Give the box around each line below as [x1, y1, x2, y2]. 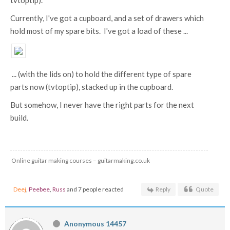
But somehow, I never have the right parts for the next [10, 100, 194, 109]
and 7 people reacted [66, 185, 124, 193]
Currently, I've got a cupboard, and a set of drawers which [10, 13, 204, 23]
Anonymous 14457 [64, 219, 126, 228]
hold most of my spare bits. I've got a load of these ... [10, 26, 188, 35]
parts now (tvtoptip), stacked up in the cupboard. [10, 82, 176, 91]
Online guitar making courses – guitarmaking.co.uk [11, 157, 150, 164]
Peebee [29, 185, 50, 193]
